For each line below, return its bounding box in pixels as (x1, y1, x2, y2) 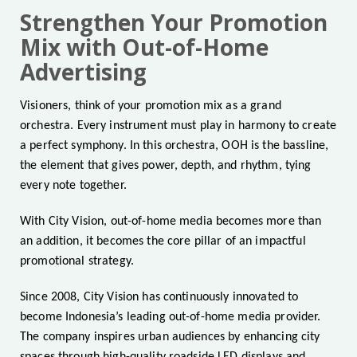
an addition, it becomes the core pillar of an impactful (20, 235, 306, 249)
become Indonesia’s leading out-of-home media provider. (20, 311, 321, 324)
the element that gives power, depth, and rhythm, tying (20, 159, 312, 173)
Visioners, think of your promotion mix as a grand (20, 100, 281, 113)
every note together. (20, 179, 127, 193)
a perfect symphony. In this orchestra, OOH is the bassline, (20, 139, 329, 153)
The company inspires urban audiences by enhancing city (20, 331, 320, 344)
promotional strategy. (20, 255, 134, 269)
